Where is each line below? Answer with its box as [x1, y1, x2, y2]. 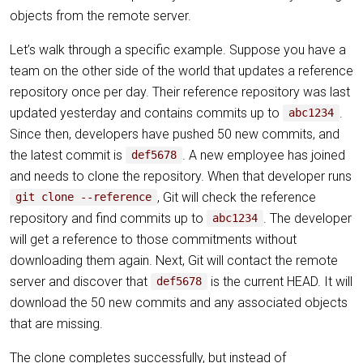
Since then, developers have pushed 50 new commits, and [10, 126, 340, 142]
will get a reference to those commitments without [10, 231, 297, 247]
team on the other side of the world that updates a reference [10, 62, 353, 79]
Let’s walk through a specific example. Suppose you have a [10, 41, 346, 58]
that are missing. [10, 315, 103, 331]
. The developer [263, 210, 352, 226]
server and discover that [10, 273, 151, 289]
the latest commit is [10, 147, 126, 163]
